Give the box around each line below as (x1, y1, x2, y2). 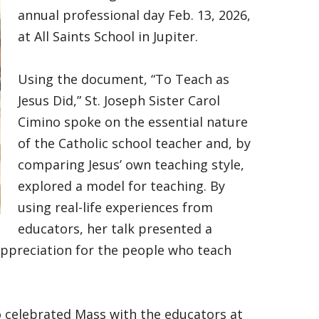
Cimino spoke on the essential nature (18, 113, 248, 130)
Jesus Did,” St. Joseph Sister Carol (18, 92, 220, 109)
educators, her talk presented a (18, 220, 212, 237)
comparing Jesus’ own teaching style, (18, 156, 244, 173)
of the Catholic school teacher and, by (18, 135, 251, 152)
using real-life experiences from (18, 199, 213, 216)
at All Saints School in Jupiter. (18, 28, 198, 45)
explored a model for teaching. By (18, 177, 225, 194)
